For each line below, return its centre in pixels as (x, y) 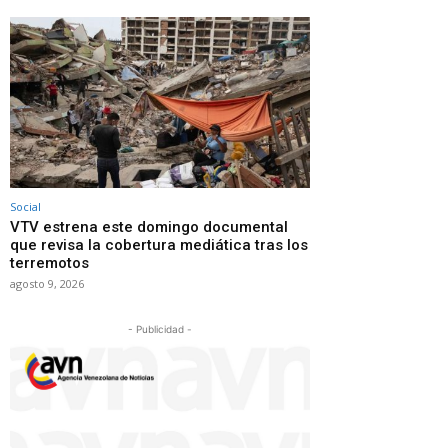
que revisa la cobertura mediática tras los (159, 244)
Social (25, 206)
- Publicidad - (160, 328)
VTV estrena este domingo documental (149, 226)
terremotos (49, 262)
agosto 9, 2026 (47, 283)
